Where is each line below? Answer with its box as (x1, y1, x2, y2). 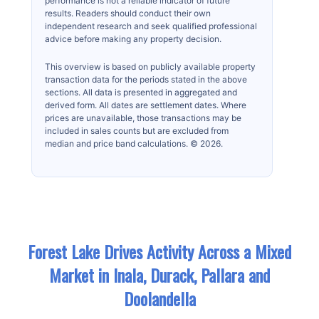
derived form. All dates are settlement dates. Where (45, 99, 247, 110)
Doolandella (123, 286, 196, 312)
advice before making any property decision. (45, 33, 222, 44)
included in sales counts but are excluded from (45, 125, 229, 136)
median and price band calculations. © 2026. (45, 137, 224, 149)
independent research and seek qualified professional (45, 20, 258, 31)
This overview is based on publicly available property (45, 61, 256, 72)
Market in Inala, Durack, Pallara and (49, 262, 270, 288)
